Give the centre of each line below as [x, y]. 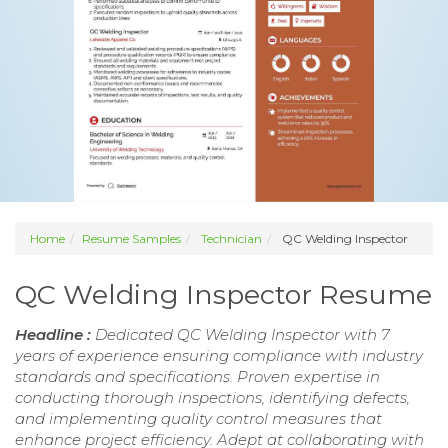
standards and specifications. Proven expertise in [197, 377]
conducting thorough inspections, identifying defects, [212, 398]
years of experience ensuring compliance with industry [219, 356]
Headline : [55, 335]
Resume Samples [131, 239]
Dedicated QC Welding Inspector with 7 [242, 335]
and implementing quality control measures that [198, 419]
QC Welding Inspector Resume [223, 295]
